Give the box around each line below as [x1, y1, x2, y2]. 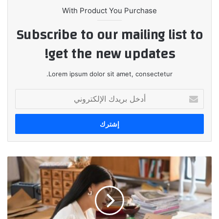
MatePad [185, 177, 212, 185]
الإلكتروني [178, 109, 204, 118]
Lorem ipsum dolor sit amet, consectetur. [48, 69, 173, 78]
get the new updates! [48, 41, 175, 66]
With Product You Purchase [62, 5, 157, 15]
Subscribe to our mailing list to [16, 22, 203, 47]
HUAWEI [187, 167, 212, 175]
